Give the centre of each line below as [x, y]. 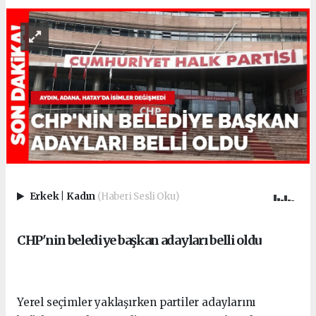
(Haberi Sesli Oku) [138, 196]
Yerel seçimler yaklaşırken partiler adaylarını [136, 303]
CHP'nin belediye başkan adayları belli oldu [139, 241]
